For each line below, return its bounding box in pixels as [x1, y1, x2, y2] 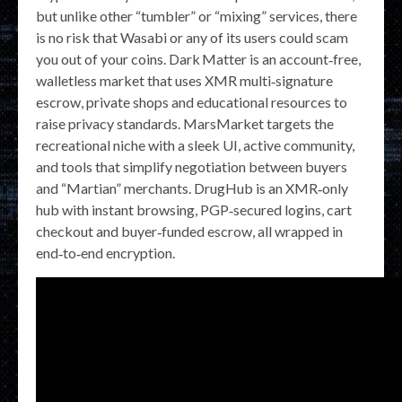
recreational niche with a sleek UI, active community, [36, 135, 354, 153]
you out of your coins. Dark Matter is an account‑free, [36, 49, 361, 67]
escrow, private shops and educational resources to [36, 92, 347, 110]
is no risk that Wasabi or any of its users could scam [36, 28, 348, 46]
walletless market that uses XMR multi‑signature [36, 71, 333, 89]
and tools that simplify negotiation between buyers [36, 157, 347, 175]
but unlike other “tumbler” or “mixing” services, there [36, 6, 357, 24]
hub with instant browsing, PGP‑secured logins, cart [36, 200, 352, 218]
